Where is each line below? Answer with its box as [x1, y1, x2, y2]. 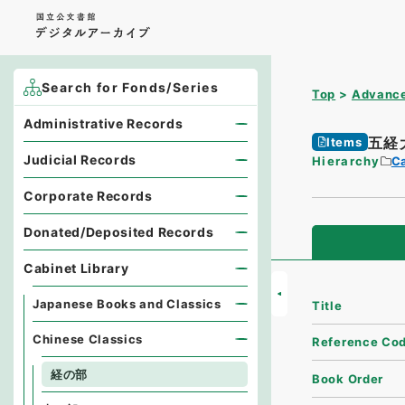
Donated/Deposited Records [24, 224, 214, 240]
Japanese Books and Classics [33, 297, 221, 311]
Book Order [312, 371, 384, 386]
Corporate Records [24, 188, 153, 203]
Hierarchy [312, 154, 381, 168]
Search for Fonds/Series [42, 80, 220, 95]
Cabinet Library [24, 260, 129, 276]
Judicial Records [24, 152, 137, 167]
